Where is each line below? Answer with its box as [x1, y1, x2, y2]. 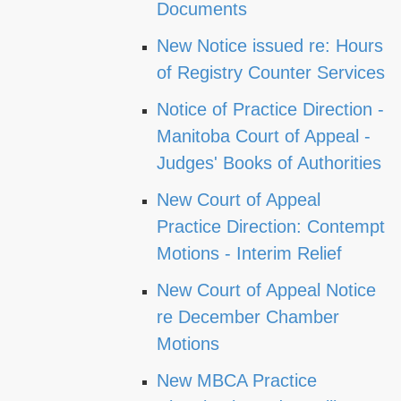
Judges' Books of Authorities [157, 153, 381, 173]
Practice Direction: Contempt [157, 217, 385, 236]
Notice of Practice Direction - [157, 99, 384, 119]
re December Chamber [157, 307, 339, 327]
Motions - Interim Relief [157, 243, 342, 263]
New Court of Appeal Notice [157, 280, 376, 300]
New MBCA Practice [157, 371, 317, 390]
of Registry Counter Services [157, 63, 385, 82]
